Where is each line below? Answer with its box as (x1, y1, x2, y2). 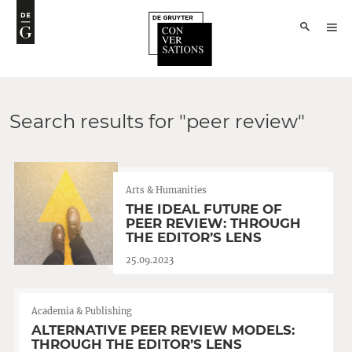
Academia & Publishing (31, 306, 132, 317)
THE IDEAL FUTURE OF (126, 201, 282, 217)
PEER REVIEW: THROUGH (126, 215, 301, 231)
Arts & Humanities (126, 185, 207, 196)
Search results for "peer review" (9, 110, 305, 133)
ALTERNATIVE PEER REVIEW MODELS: (31, 322, 295, 339)
